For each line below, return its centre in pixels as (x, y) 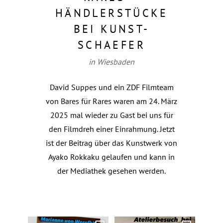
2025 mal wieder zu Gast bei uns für (111, 115)
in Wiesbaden (111, 62)
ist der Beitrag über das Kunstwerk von (111, 143)
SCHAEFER (111, 45)
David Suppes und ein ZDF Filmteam (111, 87)
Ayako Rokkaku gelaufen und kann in (111, 157)
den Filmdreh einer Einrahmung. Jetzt (111, 129)
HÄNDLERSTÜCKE (111, 13)
